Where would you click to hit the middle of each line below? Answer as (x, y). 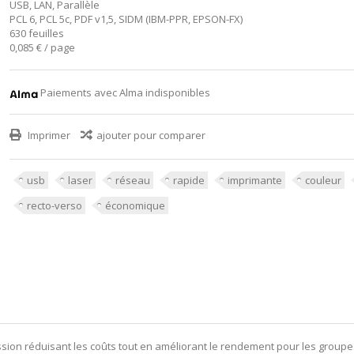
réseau (132, 180)
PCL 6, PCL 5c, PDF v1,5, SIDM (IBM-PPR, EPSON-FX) (126, 19)
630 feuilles (36, 33)
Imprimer (47, 135)
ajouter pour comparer (151, 135)
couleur (323, 180)
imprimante (254, 180)
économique (135, 205)
